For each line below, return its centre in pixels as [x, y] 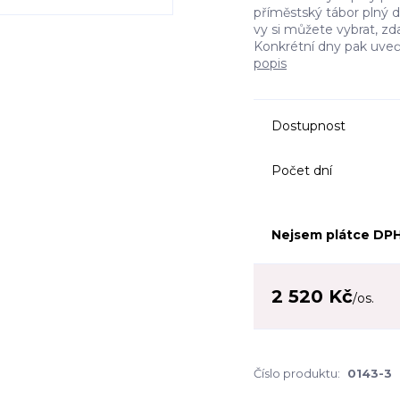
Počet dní [302, 170]
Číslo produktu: [297, 373]
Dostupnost [308, 126]
